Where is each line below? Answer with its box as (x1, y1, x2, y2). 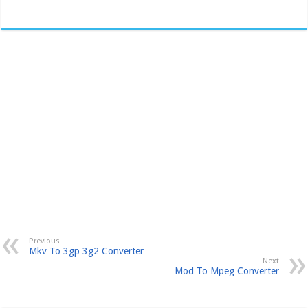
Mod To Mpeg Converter (174, 265, 279, 276)
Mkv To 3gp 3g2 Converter (29, 245, 144, 256)
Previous (29, 236, 60, 245)
